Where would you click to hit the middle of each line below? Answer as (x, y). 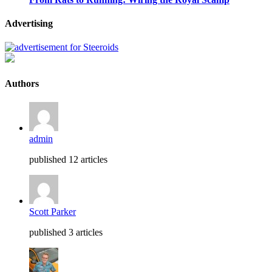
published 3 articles (66, 232)
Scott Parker (53, 211)
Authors (22, 83)
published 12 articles (68, 159)
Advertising (29, 24)
